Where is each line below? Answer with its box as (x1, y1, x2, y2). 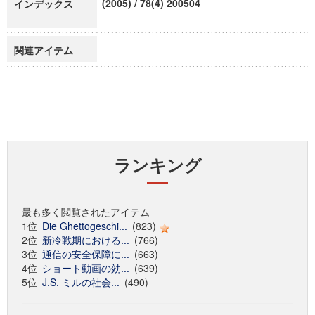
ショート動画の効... (42, 261, 129, 275)
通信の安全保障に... (42, 247, 129, 261)
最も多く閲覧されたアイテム (22, 205, 150, 219)
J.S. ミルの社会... (42, 275, 120, 289)
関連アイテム (14, 43, 73, 57)
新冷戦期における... (42, 233, 129, 247)
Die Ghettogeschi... (42, 219, 127, 233)
